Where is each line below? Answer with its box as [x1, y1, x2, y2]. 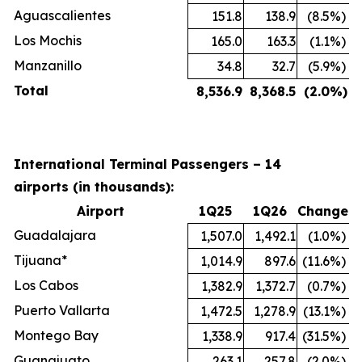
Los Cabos [14, 276, 78, 293]
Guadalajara [14, 226, 96, 243]
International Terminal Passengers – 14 [14, 155, 281, 172]
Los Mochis [14, 32, 82, 48]
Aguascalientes [14, 6, 111, 23]
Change [297, 202, 348, 219]
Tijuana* [14, 251, 67, 268]
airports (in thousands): [14, 178, 174, 195]
